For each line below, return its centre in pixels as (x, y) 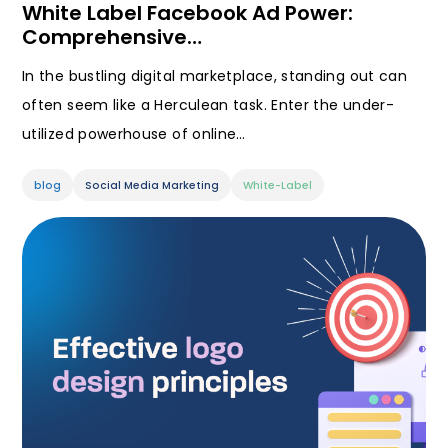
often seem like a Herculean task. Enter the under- (208, 105)
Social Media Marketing (152, 186)
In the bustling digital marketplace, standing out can (215, 76)
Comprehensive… (112, 37)
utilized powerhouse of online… (134, 134)
